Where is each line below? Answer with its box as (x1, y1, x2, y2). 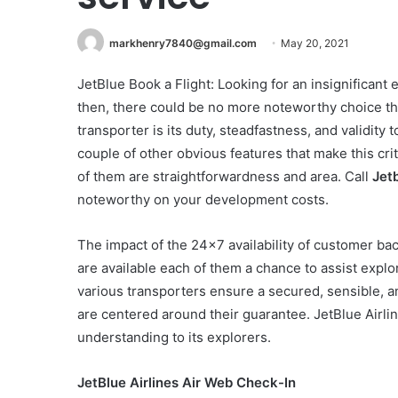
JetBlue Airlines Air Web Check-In (77, 374, 296, 392)
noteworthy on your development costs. (77, 191, 329, 209)
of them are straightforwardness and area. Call (77, 168, 372, 186)
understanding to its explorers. (77, 329, 271, 346)
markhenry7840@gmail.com (109, 36, 257, 50)
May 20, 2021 (281, 36, 349, 50)
